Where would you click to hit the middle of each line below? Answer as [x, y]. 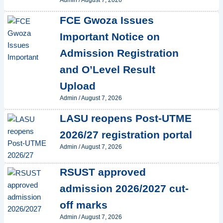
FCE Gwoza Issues [107, 20]
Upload [77, 86]
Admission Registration [119, 53]
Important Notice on [110, 37]
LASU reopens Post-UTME [125, 118]
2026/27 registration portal [126, 135]
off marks [83, 205]
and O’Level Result [107, 70]
